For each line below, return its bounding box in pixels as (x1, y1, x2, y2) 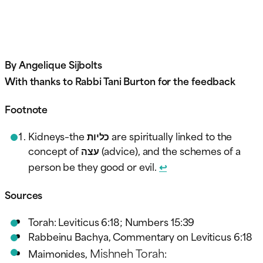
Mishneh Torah (89, 244, 164, 261)
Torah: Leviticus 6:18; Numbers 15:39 (28, 213, 195, 229)
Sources (5, 186, 45, 202)
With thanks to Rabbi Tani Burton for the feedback (5, 72, 236, 88)
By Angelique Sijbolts (5, 56, 102, 72)
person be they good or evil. (28, 158, 160, 174)
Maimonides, (28, 245, 90, 261)
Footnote (5, 100, 48, 116)
